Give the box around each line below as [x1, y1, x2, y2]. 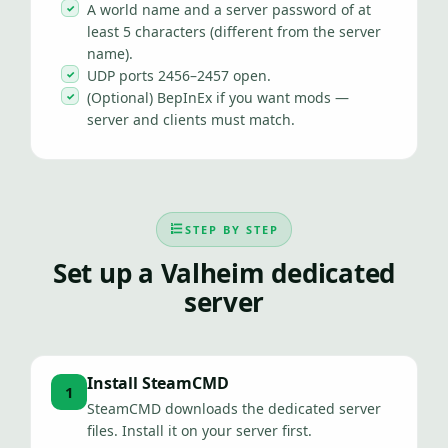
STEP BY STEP [185, 221, 279, 237]
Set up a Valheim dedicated [52, 255, 396, 291]
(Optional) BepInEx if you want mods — [87, 88, 349, 107]
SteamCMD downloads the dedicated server [87, 399, 381, 418]
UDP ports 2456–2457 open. [87, 66, 271, 85]
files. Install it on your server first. [87, 421, 312, 440]
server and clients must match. [87, 110, 295, 129]
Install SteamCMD [87, 372, 229, 394]
